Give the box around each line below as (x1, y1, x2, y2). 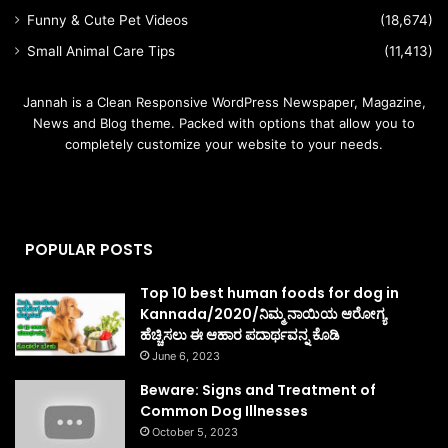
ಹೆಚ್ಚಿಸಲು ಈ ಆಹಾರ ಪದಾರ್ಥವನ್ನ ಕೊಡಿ (140, 325, 340, 346)
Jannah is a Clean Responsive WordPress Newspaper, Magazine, (22, 94, 426, 111)
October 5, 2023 (152, 424, 238, 439)
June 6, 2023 (152, 349, 220, 364)
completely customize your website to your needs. (65, 136, 383, 153)
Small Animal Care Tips (27, 43, 175, 60)
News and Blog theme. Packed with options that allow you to (33, 115, 415, 132)
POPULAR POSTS (25, 239, 153, 261)
